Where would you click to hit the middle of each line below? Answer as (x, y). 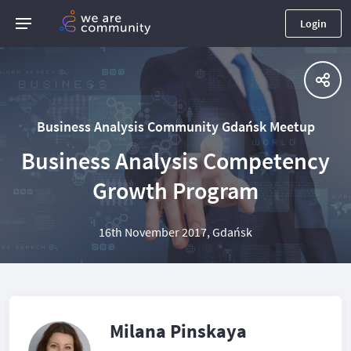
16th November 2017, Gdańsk (175, 232)
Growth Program (175, 190)
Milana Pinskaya (178, 331)
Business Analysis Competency (175, 161)
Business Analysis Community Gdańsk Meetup (175, 127)
